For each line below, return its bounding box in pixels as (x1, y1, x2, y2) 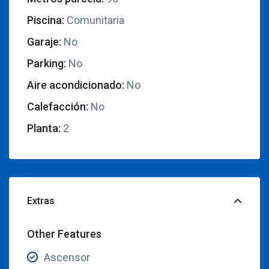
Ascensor (44, 250, 91, 264)
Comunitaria (64, 13, 125, 26)
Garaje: (27, 35, 62, 48)
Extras (27, 195, 55, 207)
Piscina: (27, 13, 65, 26)
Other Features (27, 227, 102, 240)
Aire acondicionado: (27, 78, 125, 91)
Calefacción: (27, 100, 89, 113)
